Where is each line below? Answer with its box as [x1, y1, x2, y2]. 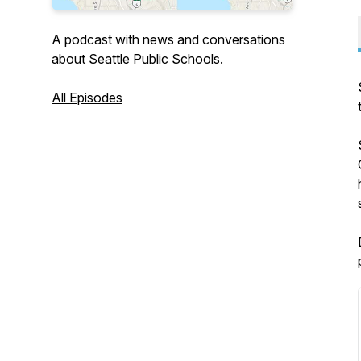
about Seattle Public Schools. [52, 51, 223, 67]
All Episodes [52, 89, 122, 106]
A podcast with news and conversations [52, 31, 285, 48]
